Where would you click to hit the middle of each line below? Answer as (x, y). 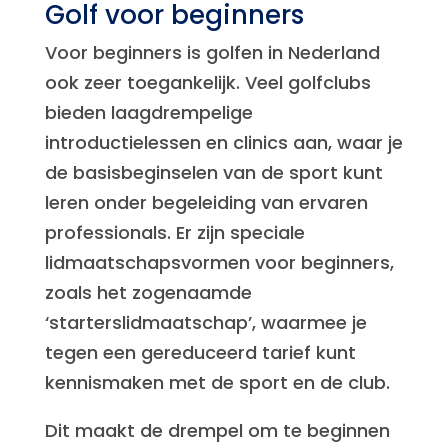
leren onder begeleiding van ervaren (206, 202)
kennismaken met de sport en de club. (217, 382)
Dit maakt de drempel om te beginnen (217, 430)
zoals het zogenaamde (148, 292)
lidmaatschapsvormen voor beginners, (219, 262)
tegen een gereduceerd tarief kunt (200, 352)
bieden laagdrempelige (148, 112)
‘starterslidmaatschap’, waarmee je (205, 322)
